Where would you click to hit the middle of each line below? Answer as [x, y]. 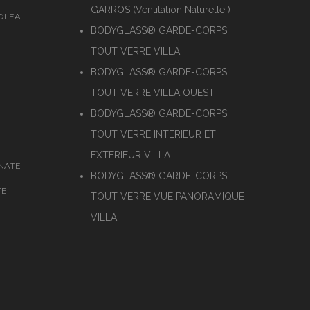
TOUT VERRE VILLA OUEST [153, 93]
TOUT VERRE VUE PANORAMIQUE [167, 197]
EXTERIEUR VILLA [130, 155]
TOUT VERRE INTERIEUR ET [153, 134]
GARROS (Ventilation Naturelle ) [161, 10]
